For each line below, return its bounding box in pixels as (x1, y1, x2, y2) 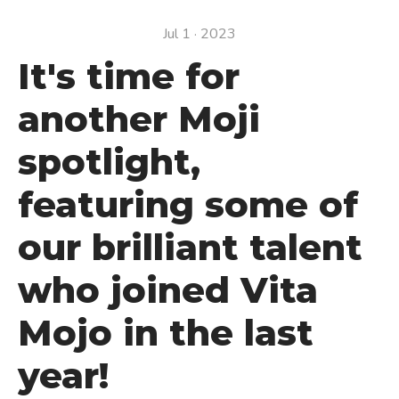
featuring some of (18, 183, 358, 226)
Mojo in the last (18, 311, 313, 354)
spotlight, (18, 140, 200, 183)
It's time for (18, 54, 240, 98)
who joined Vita (18, 268, 318, 312)
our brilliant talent (18, 225, 362, 269)
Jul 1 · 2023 (163, 24, 236, 44)
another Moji (18, 97, 260, 141)
